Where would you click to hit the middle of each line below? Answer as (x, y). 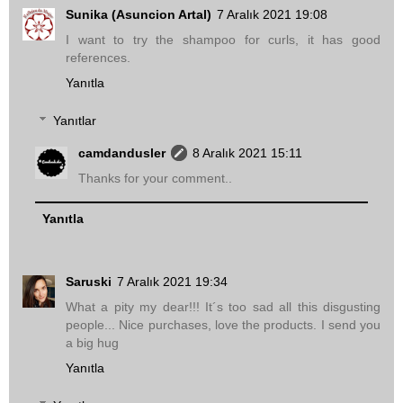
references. (98, 58)
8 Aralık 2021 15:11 (248, 152)
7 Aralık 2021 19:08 (272, 15)
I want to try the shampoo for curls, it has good (223, 40)
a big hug (92, 343)
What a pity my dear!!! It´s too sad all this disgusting (223, 307)
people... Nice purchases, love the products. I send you (223, 325)
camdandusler (122, 152)
